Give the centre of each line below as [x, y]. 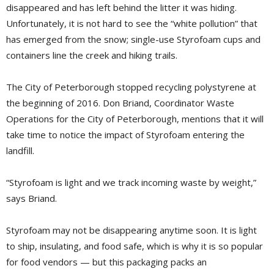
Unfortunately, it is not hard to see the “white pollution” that [132, 24]
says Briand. [31, 198]
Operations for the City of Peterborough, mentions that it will [135, 119]
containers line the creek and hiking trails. [92, 55]
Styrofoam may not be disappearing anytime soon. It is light [131, 230]
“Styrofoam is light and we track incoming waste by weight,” [131, 183]
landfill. [20, 151]
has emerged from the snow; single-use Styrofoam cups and [133, 39]
